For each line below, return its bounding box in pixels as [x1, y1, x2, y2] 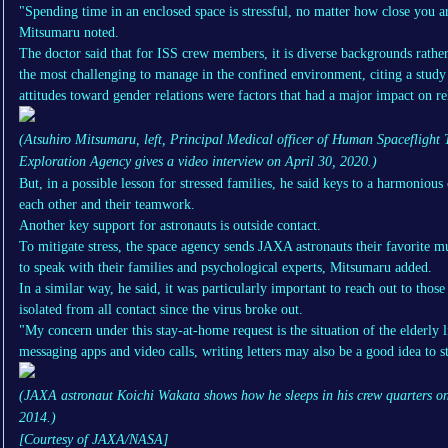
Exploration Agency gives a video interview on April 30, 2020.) [19, 154, 377, 170]
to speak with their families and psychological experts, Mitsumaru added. [19, 260, 432, 276]
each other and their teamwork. [19, 197, 195, 213]
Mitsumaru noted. [19, 25, 119, 41]
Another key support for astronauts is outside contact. [19, 218, 321, 234]
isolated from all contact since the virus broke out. [19, 302, 303, 318]
